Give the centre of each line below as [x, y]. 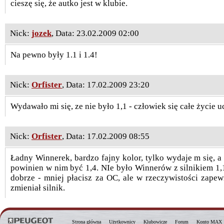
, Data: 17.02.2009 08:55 [106, 136]
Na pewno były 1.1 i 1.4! [54, 55]
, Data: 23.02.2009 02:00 [95, 33]
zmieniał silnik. [38, 188]
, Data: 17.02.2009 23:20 [106, 85]
